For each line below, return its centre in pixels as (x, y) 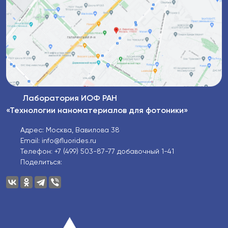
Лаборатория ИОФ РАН (70, 99)
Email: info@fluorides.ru (58, 141)
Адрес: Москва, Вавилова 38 (70, 131)
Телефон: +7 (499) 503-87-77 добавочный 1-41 (97, 152)
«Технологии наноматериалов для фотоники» (97, 111)
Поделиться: (41, 163)
